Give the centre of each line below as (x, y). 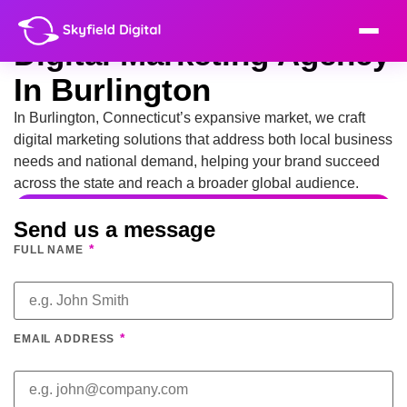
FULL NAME (50, 250)
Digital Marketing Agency (202, 54)
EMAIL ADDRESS (66, 339)
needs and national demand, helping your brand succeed (197, 161)
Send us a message (114, 229)
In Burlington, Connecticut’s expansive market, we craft (189, 118)
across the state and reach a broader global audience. (186, 183)
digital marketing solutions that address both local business (203, 139)
